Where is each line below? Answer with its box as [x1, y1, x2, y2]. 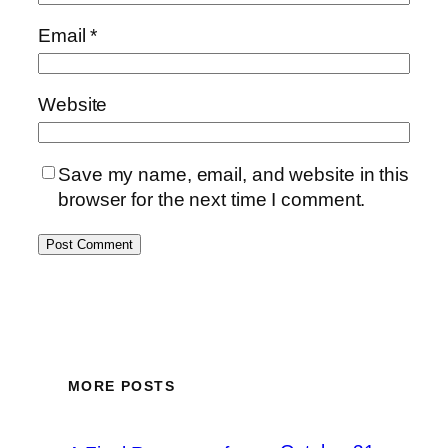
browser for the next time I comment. [58, 188, 366, 210]
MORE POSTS [68, 378, 175, 395]
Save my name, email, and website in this [58, 163, 409, 185]
